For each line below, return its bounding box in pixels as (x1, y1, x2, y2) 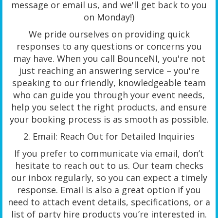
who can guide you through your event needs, (13, 89, 205, 101)
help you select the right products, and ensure (11, 101, 207, 113)
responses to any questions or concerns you (16, 40, 202, 52)
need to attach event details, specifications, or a (8, 196, 210, 208)
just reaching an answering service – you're (18, 64, 200, 76)
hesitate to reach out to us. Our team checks (15, 159, 203, 171)
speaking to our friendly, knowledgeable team (12, 76, 206, 89)
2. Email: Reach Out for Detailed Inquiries (23, 130, 195, 142)
